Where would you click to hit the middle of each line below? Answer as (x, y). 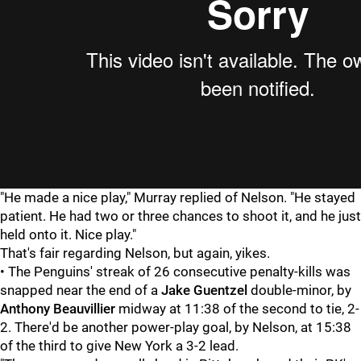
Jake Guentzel (204, 290)
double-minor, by (299, 290)
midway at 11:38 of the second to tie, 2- (237, 309)
